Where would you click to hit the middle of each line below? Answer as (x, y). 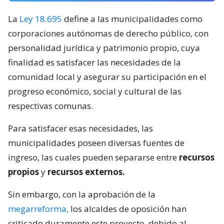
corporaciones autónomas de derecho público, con (108, 33)
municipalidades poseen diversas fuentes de (96, 142)
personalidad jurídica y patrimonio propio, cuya (104, 47)
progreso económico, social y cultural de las (95, 91)
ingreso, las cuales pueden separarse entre (93, 157)
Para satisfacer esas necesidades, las (80, 128)
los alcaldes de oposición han (127, 208)
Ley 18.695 (41, 18)
